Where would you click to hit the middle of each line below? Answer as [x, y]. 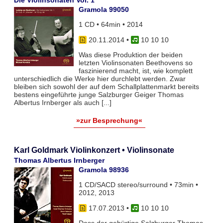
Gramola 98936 [104, 169]
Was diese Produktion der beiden [130, 55]
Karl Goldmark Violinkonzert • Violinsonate [94, 150]
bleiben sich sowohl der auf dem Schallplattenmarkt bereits [106, 86]
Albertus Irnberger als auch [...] [62, 102]
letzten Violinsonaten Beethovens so [135, 62]
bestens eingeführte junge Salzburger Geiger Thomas [99, 94]
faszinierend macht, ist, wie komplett [135, 70]
